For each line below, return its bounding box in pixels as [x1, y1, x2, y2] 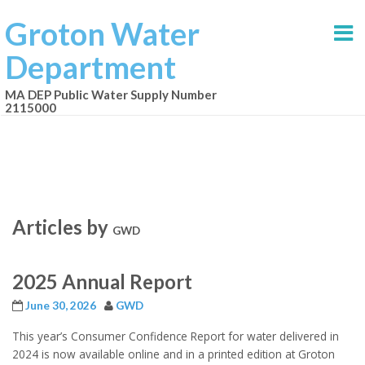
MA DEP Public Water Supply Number [5, 87, 217, 103]
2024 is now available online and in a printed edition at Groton [12, 345, 335, 362]
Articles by [12, 216, 112, 240]
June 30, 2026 [25, 299, 96, 313]
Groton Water [5, 15, 200, 52]
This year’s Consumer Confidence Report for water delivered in [12, 328, 339, 344]
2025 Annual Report [12, 270, 192, 294]
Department [5, 48, 176, 86]
